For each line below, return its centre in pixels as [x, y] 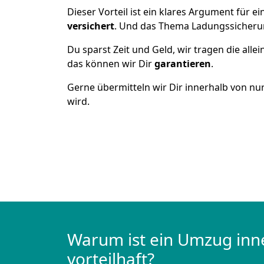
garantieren [183, 64]
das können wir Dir [111, 64]
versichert [91, 26]
